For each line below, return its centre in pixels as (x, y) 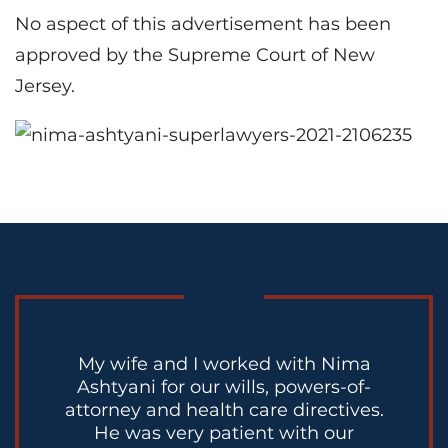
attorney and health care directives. (224, 409)
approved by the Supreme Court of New (195, 54)
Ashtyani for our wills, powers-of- (224, 386)
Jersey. (45, 85)
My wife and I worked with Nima (224, 363)
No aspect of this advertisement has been (203, 23)
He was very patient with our (224, 432)
